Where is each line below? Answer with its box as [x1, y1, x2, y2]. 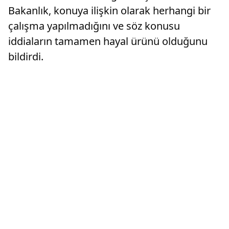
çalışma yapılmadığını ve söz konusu [8, 19, 180, 33]
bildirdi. [8, 50, 43, 63]
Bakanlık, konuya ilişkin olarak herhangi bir [8, 4, 211, 17]
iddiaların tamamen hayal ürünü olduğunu [8, 34, 208, 48]
